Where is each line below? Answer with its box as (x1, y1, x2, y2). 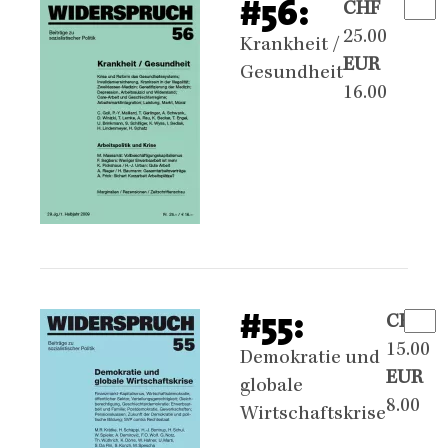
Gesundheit (240, 64, 343, 84)
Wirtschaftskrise (240, 405, 386, 425)
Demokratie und (240, 349, 380, 369)
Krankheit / (240, 36, 340, 56)
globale (240, 377, 303, 397)
